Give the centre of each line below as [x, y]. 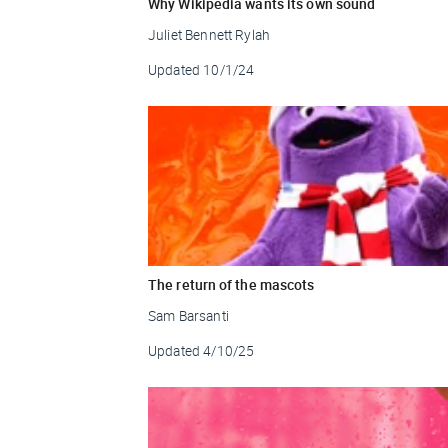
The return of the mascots [231, 284]
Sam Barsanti [188, 315]
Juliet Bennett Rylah [209, 34]
